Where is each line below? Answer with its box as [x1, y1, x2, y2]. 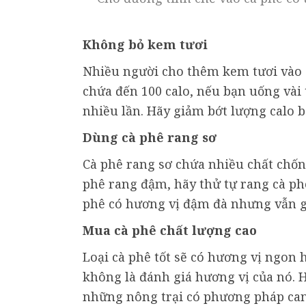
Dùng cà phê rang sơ [83, 129, 217, 146]
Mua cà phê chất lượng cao [83, 222, 257, 239]
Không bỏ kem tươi [83, 36, 208, 53]
